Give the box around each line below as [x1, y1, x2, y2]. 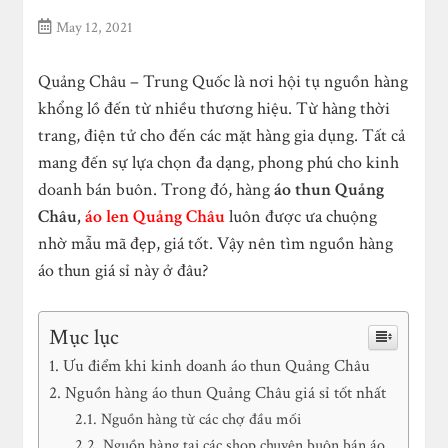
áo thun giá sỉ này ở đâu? [38, 259, 209, 282]
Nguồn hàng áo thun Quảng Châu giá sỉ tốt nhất [65, 382, 387, 404]
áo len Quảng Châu [85, 205, 226, 228]
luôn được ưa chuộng [225, 205, 378, 228]
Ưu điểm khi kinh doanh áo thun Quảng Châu [63, 355, 371, 377]
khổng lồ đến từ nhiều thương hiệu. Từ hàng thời [38, 97, 391, 120]
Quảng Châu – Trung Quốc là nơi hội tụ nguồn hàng [38, 70, 409, 93]
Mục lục [49, 323, 120, 352]
